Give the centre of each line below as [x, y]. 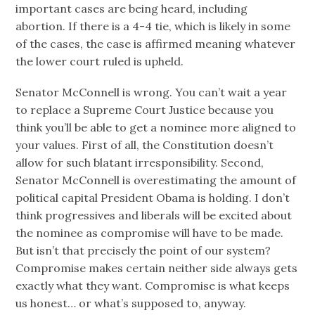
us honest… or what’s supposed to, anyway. [131, 303]
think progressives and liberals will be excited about [154, 215]
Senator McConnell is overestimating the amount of [156, 180]
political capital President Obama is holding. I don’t [153, 197]
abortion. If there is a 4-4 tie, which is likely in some [153, 26]
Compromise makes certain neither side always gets [157, 268]
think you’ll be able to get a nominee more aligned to [156, 127]
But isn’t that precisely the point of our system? [143, 250]
